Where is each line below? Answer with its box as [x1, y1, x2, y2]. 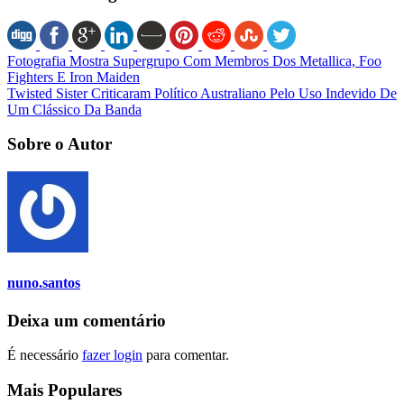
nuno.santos [7, 275, 80, 291]
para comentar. [142, 347, 229, 363]
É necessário [7, 347, 82, 363]
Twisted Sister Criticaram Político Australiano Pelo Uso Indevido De [7, 85, 397, 101]
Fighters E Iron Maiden [7, 69, 140, 85]
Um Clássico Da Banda [7, 101, 142, 117]
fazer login [82, 347, 142, 363]
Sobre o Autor [7, 134, 112, 154]
